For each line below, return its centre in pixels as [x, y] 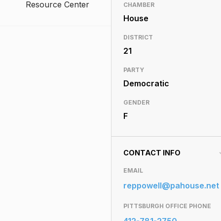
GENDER [136, 102]
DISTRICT [138, 37]
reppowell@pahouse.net [171, 185]
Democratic [146, 83]
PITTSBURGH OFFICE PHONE [167, 206]
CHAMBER [139, 5]
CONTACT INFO [152, 153]
